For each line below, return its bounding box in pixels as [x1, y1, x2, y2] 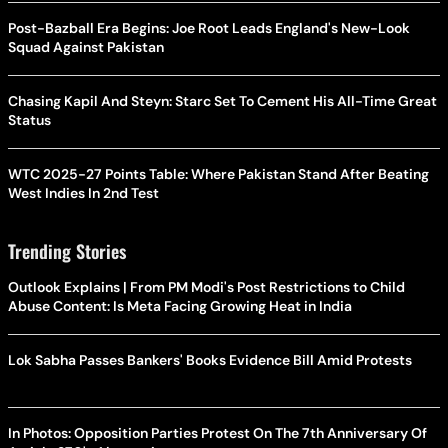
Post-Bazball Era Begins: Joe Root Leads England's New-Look [8, 18, 410, 37]
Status [8, 110, 51, 129]
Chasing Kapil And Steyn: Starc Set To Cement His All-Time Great [8, 91, 438, 110]
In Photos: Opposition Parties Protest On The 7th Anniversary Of [8, 423, 427, 442]
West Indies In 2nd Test [8, 183, 159, 202]
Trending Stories [8, 237, 126, 264]
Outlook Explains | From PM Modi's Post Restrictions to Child [8, 277, 405, 296]
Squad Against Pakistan [8, 37, 164, 56]
